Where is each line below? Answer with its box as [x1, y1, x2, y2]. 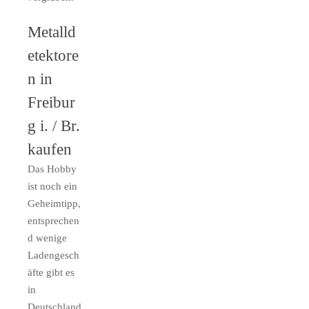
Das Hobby [28, 163, 77, 175]
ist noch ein [28, 181, 77, 192]
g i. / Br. [28, 117, 80, 135]
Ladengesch [28, 250, 79, 261]
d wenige [28, 232, 67, 244]
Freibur [28, 93, 75, 112]
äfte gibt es [28, 267, 74, 279]
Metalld [28, 23, 76, 41]
